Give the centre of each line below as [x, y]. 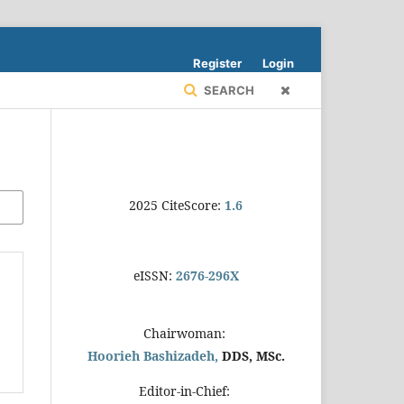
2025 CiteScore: [177, 205]
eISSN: [154, 275]
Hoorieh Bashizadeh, [154, 356]
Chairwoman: [186, 333]
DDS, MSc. [253, 356]
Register [217, 63]
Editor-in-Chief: [186, 391]
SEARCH [228, 90]
